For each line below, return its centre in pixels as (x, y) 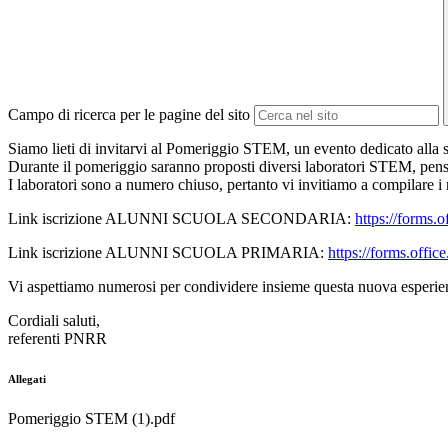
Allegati (27, 379)
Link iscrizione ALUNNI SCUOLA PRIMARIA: (168, 253)
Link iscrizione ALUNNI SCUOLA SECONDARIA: (181, 219)
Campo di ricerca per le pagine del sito (129, 115)
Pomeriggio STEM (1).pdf (91, 419)
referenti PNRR (57, 339)
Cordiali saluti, (54, 321)
